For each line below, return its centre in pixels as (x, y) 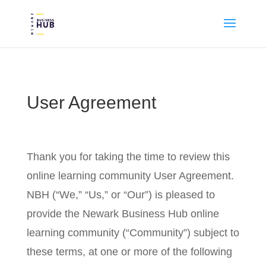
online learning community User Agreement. (130, 176)
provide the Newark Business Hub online (123, 214)
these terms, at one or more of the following (129, 252)
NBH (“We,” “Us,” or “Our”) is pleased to (121, 195)
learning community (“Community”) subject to (133, 233)
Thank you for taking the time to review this (128, 157)
